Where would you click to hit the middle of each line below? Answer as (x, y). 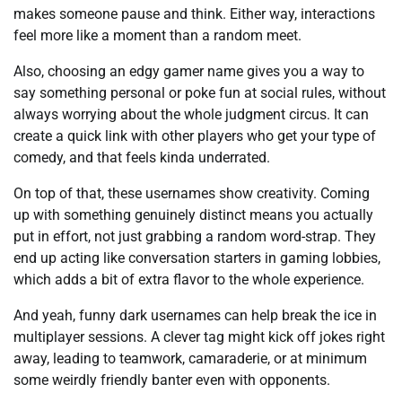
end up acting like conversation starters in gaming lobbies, (197, 258)
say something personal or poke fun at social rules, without (200, 92)
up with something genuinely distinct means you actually (193, 214)
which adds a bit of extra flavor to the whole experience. (189, 279)
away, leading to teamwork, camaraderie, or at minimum (190, 358)
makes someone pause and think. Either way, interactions (194, 13)
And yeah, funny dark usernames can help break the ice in (195, 315)
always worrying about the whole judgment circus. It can (191, 114)
